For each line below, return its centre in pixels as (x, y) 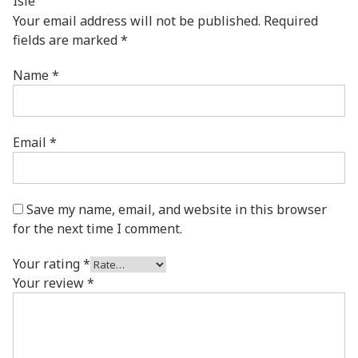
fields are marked (67, 40)
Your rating (48, 264)
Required (291, 21)
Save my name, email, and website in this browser (177, 210)
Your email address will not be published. (137, 21)
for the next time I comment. (97, 229)
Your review (50, 283)
